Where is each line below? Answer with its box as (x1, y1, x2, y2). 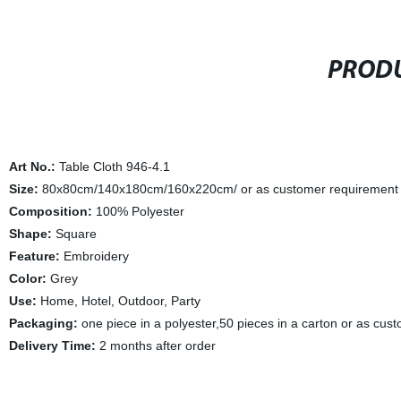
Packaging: (8, 316, 78, 330)
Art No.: (8, 159, 55, 174)
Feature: (8, 249, 60, 263)
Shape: (8, 226, 52, 241)
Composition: (8, 204, 92, 218)
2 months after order (95, 338, 216, 353)
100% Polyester (91, 204, 184, 218)
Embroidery (59, 249, 129, 263)
